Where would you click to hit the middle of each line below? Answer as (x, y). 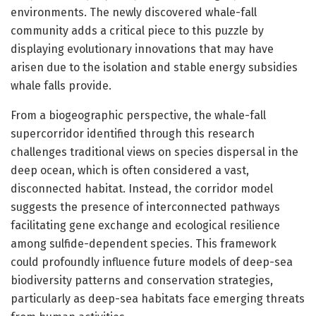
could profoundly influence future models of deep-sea (152, 262)
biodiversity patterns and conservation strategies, (142, 280)
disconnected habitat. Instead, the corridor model (142, 188)
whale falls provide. (61, 85)
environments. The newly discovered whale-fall (134, 12)
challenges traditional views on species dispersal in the (154, 152)
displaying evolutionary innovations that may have (142, 49)
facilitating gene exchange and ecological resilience (145, 225)
